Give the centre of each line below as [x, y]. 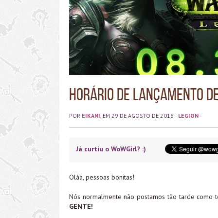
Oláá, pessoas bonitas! [102, 177]
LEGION [188, 116]
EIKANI [91, 116]
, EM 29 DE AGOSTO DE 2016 [137, 116]
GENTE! [81, 206]
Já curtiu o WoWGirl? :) [111, 149]
